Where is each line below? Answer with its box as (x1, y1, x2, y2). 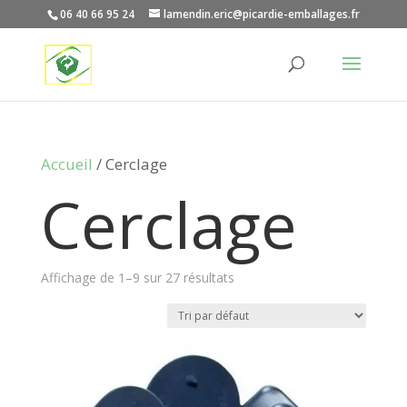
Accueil (40, 154, 93, 174)
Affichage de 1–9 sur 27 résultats (40, 269, 234, 286)
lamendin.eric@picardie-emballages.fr (163, 6, 360, 22)
